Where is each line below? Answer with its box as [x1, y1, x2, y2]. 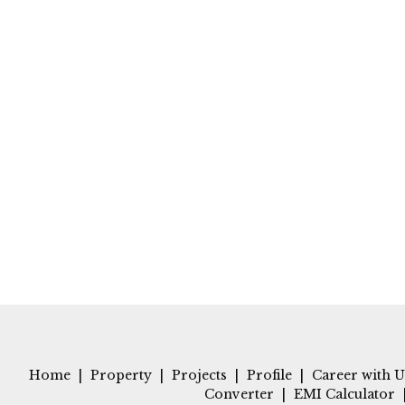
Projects [172, 366, 227, 383]
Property [90, 366, 152, 383]
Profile [247, 366, 292, 383]
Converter [204, 385, 274, 402]
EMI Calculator [294, 385, 395, 402]
